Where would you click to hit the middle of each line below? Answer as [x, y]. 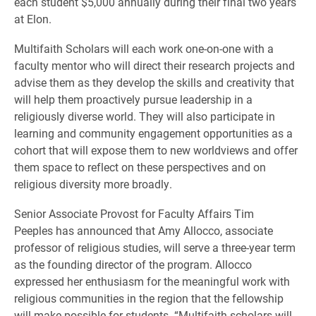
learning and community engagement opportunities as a [153, 133]
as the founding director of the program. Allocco [133, 264]
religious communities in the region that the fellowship [149, 298]
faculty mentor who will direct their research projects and [154, 65]
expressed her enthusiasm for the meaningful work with [152, 281]
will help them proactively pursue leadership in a [133, 99]
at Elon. [33, 19]
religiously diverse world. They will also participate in [145, 116]
